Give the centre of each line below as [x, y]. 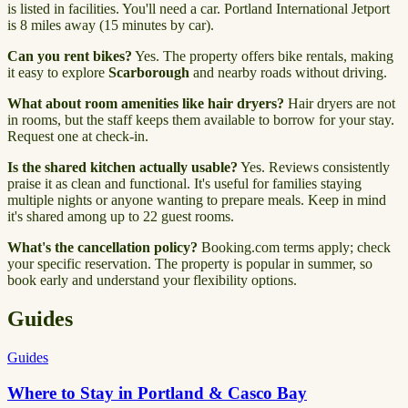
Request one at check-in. [78, 137]
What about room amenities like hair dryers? [146, 104]
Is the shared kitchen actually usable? [122, 168]
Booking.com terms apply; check [294, 248]
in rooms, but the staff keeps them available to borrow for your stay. [201, 120]
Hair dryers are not [340, 104]
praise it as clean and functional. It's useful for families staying [184, 184]
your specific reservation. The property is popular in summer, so [190, 264]
